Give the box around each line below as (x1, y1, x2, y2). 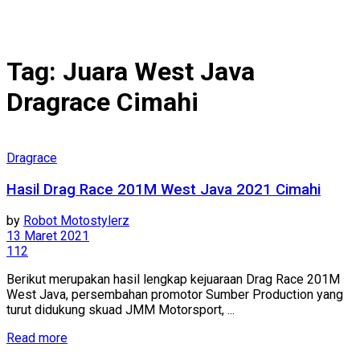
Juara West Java (63, 56, 255, 88)
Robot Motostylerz (23, 213, 129, 229)
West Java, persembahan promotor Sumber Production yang (6, 287, 343, 303)
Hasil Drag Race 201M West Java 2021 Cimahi (6, 180, 321, 198)
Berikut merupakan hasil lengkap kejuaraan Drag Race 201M (6, 272, 340, 288)
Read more (6, 330, 67, 346)
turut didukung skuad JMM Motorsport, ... (6, 302, 235, 318)
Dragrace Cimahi (6, 87, 198, 118)
